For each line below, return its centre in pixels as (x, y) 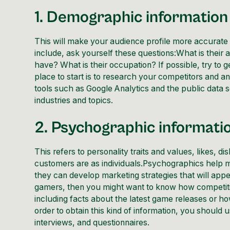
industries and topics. (74, 101)
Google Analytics (117, 89)
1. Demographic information (131, 18)
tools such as (60, 89)
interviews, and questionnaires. (92, 222)
